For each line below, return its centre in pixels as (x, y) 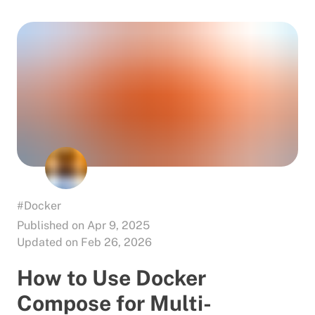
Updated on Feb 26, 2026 (84, 242)
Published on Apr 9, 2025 (83, 225)
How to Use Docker (111, 277)
